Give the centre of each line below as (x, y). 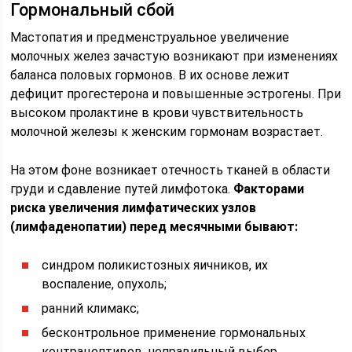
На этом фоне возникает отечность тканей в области (170, 170)
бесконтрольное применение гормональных (174, 333)
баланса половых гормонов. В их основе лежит (150, 75)
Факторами (269, 189)
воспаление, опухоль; (104, 284)
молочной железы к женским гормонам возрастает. (167, 132)
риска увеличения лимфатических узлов (134, 208)
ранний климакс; (91, 308)
